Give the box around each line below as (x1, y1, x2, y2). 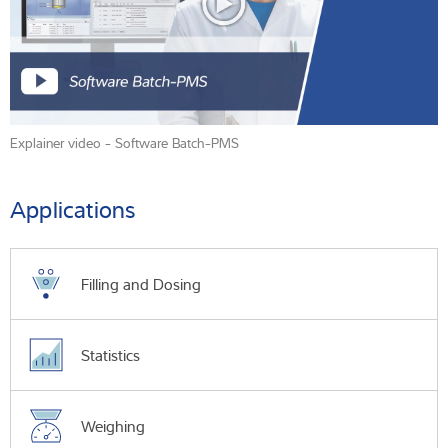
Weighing (81, 415, 145, 438)
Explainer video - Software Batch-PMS (10, 132, 239, 153)
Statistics (81, 344, 140, 367)
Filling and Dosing (81, 273, 201, 296)
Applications (10, 192, 136, 227)
